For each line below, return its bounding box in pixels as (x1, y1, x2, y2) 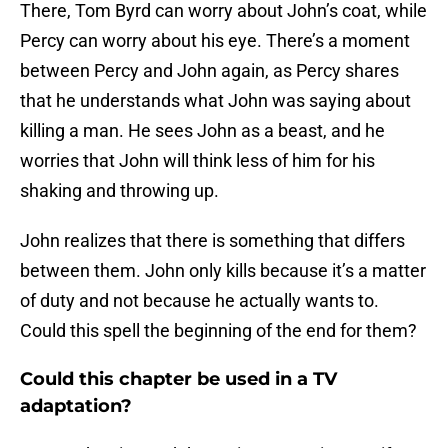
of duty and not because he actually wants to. (20, 290, 379, 312)
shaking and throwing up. (20, 180, 219, 202)
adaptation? (20, 395, 132, 418)
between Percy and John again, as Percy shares (20, 60, 399, 82)
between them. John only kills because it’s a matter (20, 260, 426, 282)
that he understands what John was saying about (20, 90, 411, 112)
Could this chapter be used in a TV (20, 368, 337, 391)
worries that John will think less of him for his (20, 150, 375, 172)
